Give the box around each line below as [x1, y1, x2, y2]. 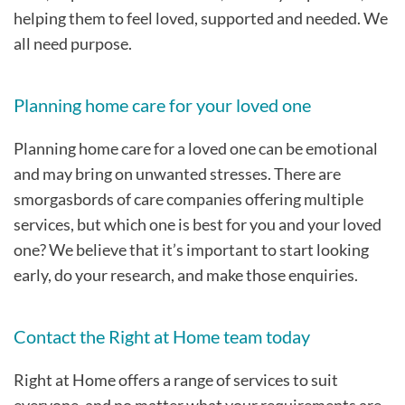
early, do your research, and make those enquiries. [14, 264, 358, 285]
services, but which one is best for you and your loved [14, 213, 381, 234]
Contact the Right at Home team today [14, 325, 310, 347]
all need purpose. [14, 33, 135, 53]
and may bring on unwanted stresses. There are [14, 163, 341, 184]
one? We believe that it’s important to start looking [14, 239, 369, 259]
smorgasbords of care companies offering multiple [14, 188, 363, 209]
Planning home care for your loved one [14, 93, 311, 116]
